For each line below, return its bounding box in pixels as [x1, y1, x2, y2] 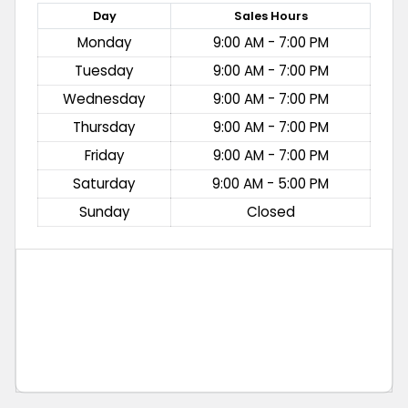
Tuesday [75, 61, 134, 81]
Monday [76, 33, 132, 53]
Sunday [78, 202, 130, 222]
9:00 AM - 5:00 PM [212, 174, 329, 194]
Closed [246, 202, 295, 222]
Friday [84, 146, 125, 166]
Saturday [73, 174, 136, 194]
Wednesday [63, 89, 146, 109]
